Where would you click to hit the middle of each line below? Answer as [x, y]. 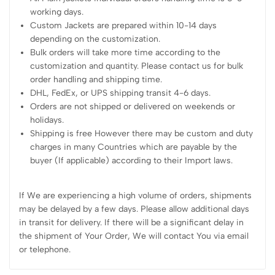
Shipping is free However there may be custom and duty [142, 133]
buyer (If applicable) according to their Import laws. [132, 160]
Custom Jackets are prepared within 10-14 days [124, 25]
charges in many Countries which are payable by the [134, 147]
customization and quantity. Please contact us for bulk [137, 66]
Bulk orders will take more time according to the [126, 52]
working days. [57, 12]
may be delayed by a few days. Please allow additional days [134, 209]
